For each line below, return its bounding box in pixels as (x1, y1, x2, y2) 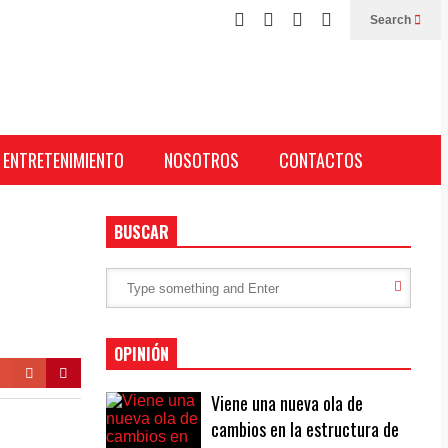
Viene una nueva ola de (211, 390, 364, 416)
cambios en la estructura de (211, 416, 400, 442)
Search (370, 13, 414, 27)
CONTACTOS (279, 147, 363, 173)
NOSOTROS (164, 147, 239, 173)
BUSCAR (114, 220, 170, 244)
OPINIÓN (114, 342, 170, 366)
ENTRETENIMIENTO (3, 147, 124, 173)
